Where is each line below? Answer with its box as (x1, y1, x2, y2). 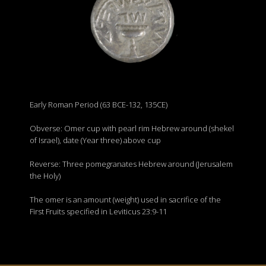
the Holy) (30, 170, 61, 181)
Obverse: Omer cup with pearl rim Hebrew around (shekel (30, 123, 234, 134)
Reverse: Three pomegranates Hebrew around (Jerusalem (30, 159, 233, 169)
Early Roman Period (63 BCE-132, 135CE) (30, 99, 167, 110)
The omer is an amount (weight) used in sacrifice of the (30, 194, 221, 205)
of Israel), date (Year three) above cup (30, 135, 161, 145)
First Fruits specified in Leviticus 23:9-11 (30, 206, 167, 217)
